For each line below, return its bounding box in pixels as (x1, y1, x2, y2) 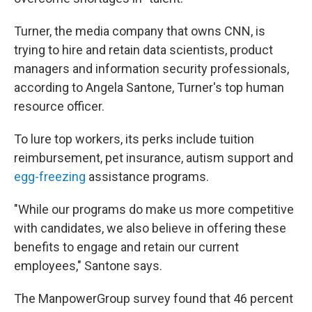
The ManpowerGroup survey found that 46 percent (14, 291, 293, 306)
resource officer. (14, 99, 104, 114)
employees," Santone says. (14, 258, 162, 273)
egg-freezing (14, 169, 86, 184)
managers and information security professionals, (14, 61, 289, 76)
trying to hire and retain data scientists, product (14, 42, 273, 57)
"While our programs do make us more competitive (14, 202, 294, 217)
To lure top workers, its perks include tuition (14, 132, 254, 146)
